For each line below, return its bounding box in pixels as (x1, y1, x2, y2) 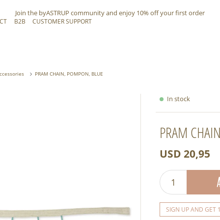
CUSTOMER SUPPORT (32, 17, 92, 25)
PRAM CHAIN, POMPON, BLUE (35, 71, 103, 77)
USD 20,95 (160, 147, 210, 161)
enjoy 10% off (119, 8, 159, 17)
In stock (166, 94, 190, 103)
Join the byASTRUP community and (15, 8, 119, 17)
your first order (159, 8, 205, 17)
